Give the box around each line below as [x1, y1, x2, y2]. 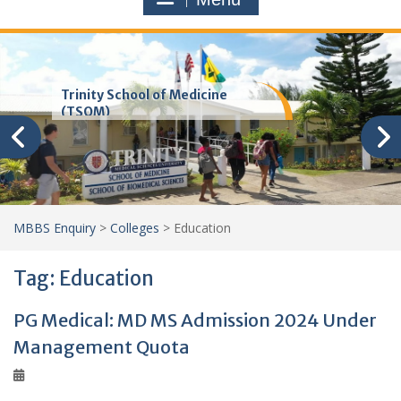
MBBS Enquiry [13, 219, 96, 236]
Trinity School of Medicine [61, 87, 228, 103]
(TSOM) [61, 104, 111, 120]
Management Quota [13, 336, 190, 358]
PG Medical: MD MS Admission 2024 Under [13, 309, 377, 331]
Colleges [110, 219, 159, 236]
